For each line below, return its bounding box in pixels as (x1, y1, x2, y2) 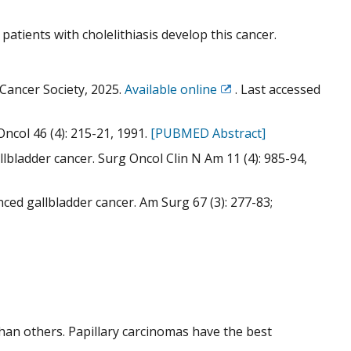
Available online (125, 81, 217, 99)
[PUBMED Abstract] (150, 125, 266, 143)
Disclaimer (219, 103, 280, 121)
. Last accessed (235, 81, 320, 99)
